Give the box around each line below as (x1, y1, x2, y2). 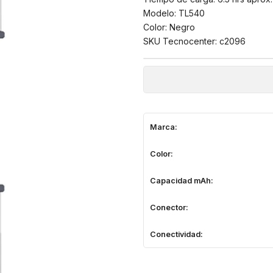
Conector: (150, 202, 188, 212)
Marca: (150, 122, 177, 132)
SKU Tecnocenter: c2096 (143, 36, 246, 47)
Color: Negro (143, 22, 195, 33)
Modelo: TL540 (143, 8, 205, 19)
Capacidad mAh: (150, 175, 213, 185)
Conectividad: (150, 229, 203, 239)
